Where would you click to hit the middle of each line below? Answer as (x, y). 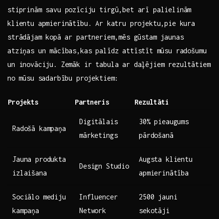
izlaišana (30, 173)
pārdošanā (156, 135)
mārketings (99, 135)
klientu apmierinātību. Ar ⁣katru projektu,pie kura (101, 23)
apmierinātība (164, 173)
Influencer (99, 197)
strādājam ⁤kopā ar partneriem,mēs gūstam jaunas (96, 37)
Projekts (23, 102)
